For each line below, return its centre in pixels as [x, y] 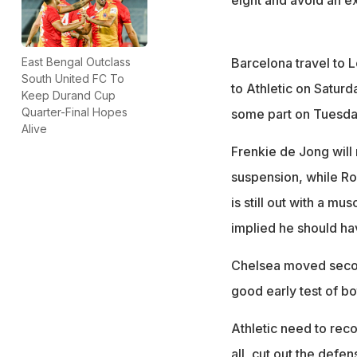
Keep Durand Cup [69, 95]
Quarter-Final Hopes [75, 112]
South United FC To [73, 78]
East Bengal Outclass [76, 61]
